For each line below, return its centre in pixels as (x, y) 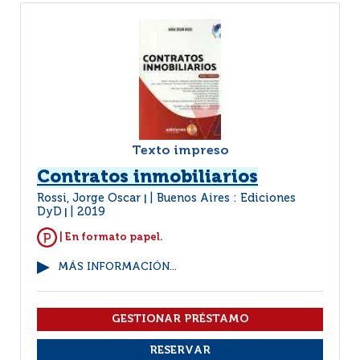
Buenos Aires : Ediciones (226, 198)
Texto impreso (180, 151)
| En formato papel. (110, 237)
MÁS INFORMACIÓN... (117, 267)
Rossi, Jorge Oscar (90, 198)
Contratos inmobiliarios (147, 178)
